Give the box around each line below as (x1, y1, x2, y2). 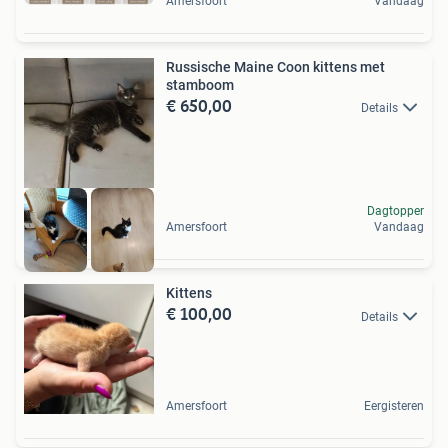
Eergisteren (364, 399, 424, 414)
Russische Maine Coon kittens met (166, 59, 385, 76)
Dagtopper (367, 204, 424, 219)
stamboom (166, 77, 234, 94)
